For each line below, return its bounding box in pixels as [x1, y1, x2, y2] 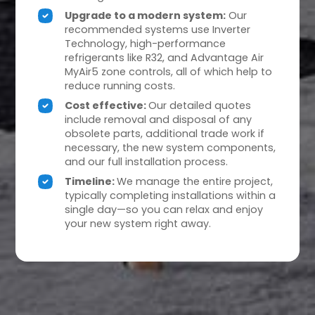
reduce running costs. [65, 79, 176, 94]
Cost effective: [65, 98, 149, 113]
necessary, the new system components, [65, 141, 276, 155]
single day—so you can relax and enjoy [65, 202, 264, 217]
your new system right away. [65, 217, 212, 231]
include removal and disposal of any [65, 112, 252, 127]
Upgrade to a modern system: [65, 8, 226, 23]
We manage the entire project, [117, 174, 274, 189]
